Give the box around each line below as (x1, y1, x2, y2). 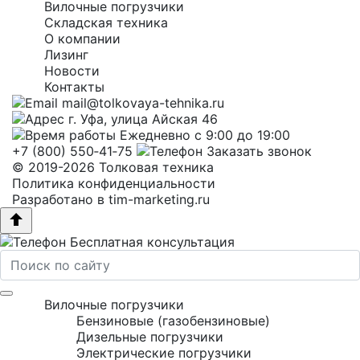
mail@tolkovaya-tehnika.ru (62, 95, 224, 111)
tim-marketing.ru (108, 191, 210, 207)
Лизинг (44, 47, 88, 63)
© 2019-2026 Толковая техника (12, 159, 214, 175)
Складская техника (44, 14, 168, 31)
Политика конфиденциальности (12, 175, 215, 191)
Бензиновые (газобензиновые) (76, 313, 270, 329)
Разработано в (12, 191, 108, 207)
